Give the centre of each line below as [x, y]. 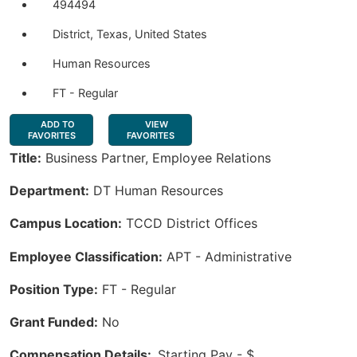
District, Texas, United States [130, 34]
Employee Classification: [86, 256]
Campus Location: [66, 224]
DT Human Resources [156, 191]
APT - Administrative [227, 256]
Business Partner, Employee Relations [156, 158]
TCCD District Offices [190, 224]
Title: [25, 158]
